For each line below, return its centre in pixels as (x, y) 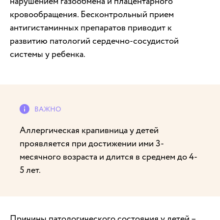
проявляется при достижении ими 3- (92, 144)
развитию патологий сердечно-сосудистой (94, 41)
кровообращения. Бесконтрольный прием (92, 15)
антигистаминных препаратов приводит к (91, 28)
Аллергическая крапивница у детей (89, 131)
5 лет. (30, 170)
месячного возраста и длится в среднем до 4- (109, 157)
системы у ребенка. (48, 55)
